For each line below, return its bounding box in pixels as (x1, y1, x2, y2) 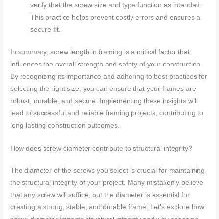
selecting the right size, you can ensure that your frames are (10, 85, 197, 92)
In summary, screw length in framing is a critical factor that (10, 48, 190, 56)
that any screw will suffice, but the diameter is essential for (10, 191, 190, 198)
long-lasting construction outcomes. (10, 121, 120, 129)
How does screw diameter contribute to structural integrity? (10, 144, 193, 152)
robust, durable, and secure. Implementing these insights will (10, 97, 198, 105)
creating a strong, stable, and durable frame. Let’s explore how (10, 203, 205, 211)
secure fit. (30, 26, 61, 34)
